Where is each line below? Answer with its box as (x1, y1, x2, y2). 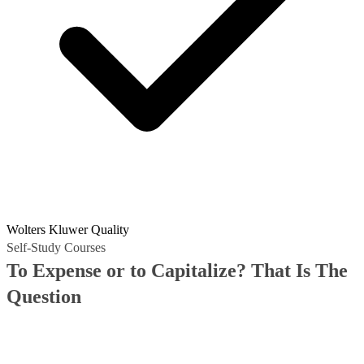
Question (6, 286, 81, 307)
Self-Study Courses (6, 240, 106, 254)
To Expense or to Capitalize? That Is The (6, 260, 348, 281)
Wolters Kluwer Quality (6, 223, 129, 236)
